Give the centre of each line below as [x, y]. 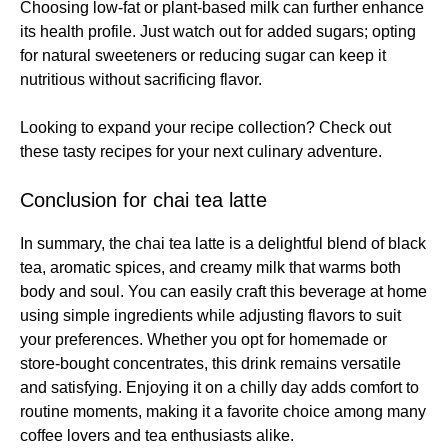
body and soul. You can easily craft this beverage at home [223, 291]
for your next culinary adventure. [267, 151]
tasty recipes [107, 151]
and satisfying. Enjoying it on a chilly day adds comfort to [219, 387]
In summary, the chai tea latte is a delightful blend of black [223, 243]
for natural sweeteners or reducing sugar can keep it [203, 55]
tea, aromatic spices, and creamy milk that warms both [210, 267]
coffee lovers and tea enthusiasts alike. [157, 435]
